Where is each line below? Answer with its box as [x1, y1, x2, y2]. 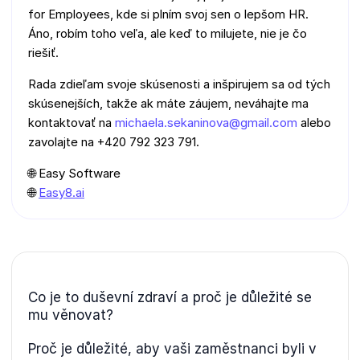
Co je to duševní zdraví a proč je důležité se [28, 288, 312, 305]
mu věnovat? [28, 306, 117, 323]
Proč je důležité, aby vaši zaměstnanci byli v [28, 340, 317, 357]
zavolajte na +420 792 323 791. [28, 133, 199, 149]
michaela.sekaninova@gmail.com [115, 114, 297, 130]
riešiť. [28, 44, 59, 60]
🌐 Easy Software [28, 165, 121, 181]
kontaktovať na [28, 114, 115, 130]
